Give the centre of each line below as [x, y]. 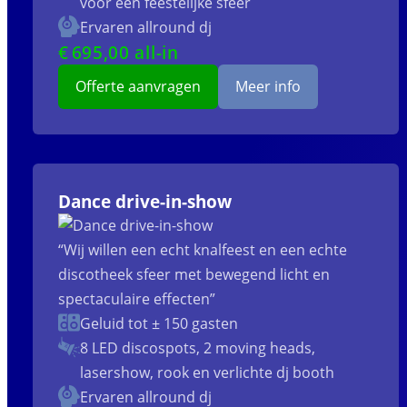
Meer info [268, 87]
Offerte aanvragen [138, 87]
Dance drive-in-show [144, 202]
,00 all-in [141, 53]
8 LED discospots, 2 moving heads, [197, 348]
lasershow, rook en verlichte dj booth [207, 373]
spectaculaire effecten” [136, 299]
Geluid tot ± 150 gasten [159, 324]
